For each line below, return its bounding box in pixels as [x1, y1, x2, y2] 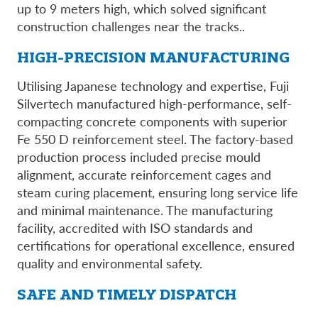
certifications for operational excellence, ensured [17, 236, 295, 254]
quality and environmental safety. [17, 253, 202, 272]
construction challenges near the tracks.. [17, 16, 245, 35]
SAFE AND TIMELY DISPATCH [17, 285, 236, 303]
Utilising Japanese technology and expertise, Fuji [17, 76, 289, 94]
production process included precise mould [17, 147, 261, 165]
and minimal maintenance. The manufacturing [17, 200, 273, 219]
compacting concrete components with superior [17, 111, 287, 130]
